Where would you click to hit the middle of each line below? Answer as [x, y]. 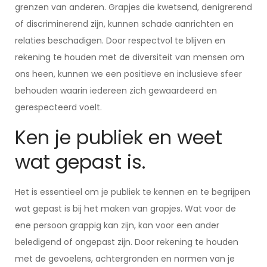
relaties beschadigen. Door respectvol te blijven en [120, 41]
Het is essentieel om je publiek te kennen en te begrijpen [133, 192]
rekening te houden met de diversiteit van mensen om [130, 57]
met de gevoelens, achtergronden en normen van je [125, 259]
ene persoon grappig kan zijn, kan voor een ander [117, 225]
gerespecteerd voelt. [58, 107]
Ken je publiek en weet [119, 137]
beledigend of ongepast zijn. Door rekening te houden [127, 242]
